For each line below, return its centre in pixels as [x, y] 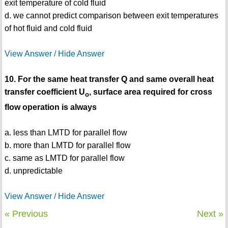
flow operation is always [50, 107]
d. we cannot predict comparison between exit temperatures [111, 15]
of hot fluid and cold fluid [48, 28]
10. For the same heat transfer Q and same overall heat [109, 79]
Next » [210, 213]
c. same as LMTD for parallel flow [64, 158]
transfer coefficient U [45, 92]
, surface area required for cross [150, 92]
